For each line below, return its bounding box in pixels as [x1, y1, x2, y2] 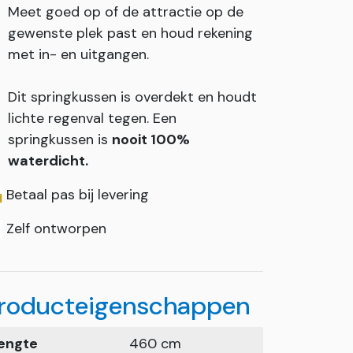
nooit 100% [112, 130, 190, 149]
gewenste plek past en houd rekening [8, 24, 253, 43]
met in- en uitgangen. [8, 45, 149, 64]
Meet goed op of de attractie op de [8, 2, 243, 21]
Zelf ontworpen [2, 219, 106, 238]
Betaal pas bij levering [2, 185, 149, 204]
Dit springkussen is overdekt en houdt [8, 87, 257, 106]
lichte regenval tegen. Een [8, 109, 176, 128]
